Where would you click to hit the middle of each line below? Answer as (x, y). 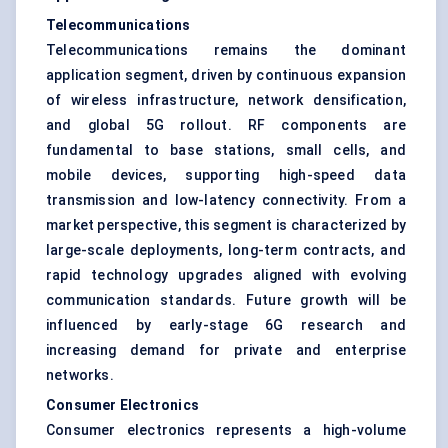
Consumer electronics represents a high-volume (226, 430)
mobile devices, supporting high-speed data (226, 175)
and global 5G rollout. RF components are (226, 125)
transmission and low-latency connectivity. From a (226, 200)
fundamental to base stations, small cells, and (226, 150)
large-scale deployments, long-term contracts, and (226, 250)
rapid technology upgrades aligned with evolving (226, 275)
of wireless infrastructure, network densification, (226, 100)
